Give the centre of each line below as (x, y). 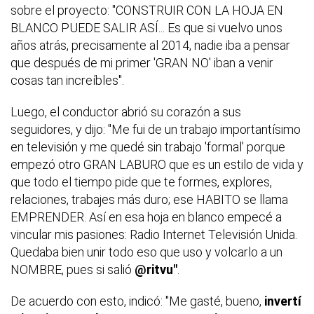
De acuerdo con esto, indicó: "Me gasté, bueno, (137, 301)
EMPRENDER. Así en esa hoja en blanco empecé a (146, 217)
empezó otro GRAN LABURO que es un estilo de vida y (157, 164)
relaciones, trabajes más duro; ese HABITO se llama (149, 199)
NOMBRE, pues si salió (73, 269)
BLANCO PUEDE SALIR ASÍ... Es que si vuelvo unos (146, 27)
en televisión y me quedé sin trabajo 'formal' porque (148, 146)
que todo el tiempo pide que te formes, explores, (141, 182)
